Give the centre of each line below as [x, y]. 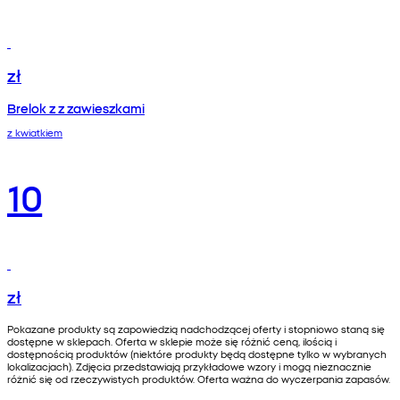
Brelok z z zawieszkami [76, 108]
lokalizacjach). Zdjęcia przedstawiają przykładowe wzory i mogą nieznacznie [189, 367]
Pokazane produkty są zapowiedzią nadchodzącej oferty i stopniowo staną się [196, 329]
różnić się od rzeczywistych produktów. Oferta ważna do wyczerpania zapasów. [199, 379]
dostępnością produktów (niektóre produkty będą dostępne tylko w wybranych [197, 354]
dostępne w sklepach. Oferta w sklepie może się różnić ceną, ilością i [172, 342]
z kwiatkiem [35, 133]
